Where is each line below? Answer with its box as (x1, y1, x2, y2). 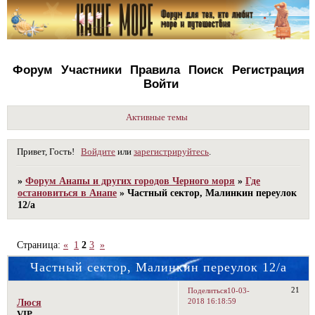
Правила (129, 63, 180, 77)
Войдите (81, 146, 116, 157)
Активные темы (126, 112, 188, 122)
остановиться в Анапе (18, 186, 117, 198)
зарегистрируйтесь (134, 146, 210, 157)
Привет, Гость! (16, 146, 75, 157)
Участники (60, 63, 122, 77)
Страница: (17, 238, 64, 250)
